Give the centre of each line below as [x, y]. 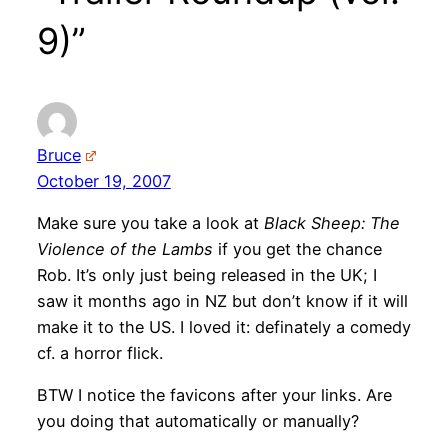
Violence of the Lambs [124, 249]
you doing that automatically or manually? [197, 421]
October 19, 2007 [103, 180]
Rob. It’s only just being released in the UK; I [206, 275]
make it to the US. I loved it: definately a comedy [223, 327]
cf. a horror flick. [99, 353]
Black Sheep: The [331, 223]
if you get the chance [297, 249]
